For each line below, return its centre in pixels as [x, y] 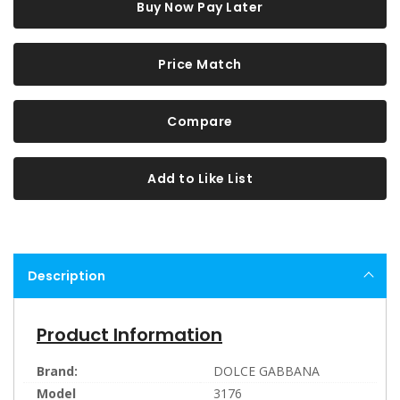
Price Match [200, 64]
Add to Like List [200, 178]
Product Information [129, 334]
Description [67, 275]
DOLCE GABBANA [267, 371]
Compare [200, 121]
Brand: [57, 371]
